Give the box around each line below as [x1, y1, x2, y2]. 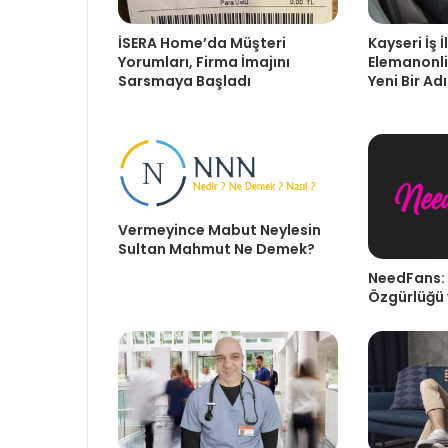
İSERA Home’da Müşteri [118, 33, 286, 54]
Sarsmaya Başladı [118, 71, 251, 92]
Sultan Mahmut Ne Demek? [118, 238, 315, 259]
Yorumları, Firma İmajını [118, 52, 290, 73]
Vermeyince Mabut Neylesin [118, 219, 321, 240]
